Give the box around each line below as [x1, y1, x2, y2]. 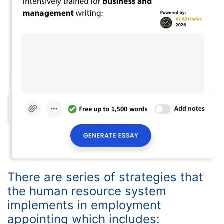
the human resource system [7, 183, 166, 198]
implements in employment [7, 197, 161, 212]
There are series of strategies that [7, 169, 203, 184]
